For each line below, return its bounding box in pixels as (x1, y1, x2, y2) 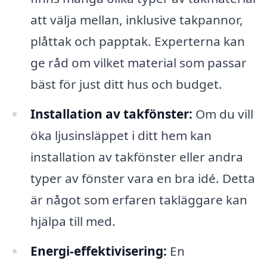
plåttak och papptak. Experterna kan (30, 33, 245, 50)
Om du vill (192, 105, 253, 123)
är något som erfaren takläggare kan (30, 191, 247, 209)
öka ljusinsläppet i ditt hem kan (30, 127, 212, 144)
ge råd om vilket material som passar (30, 54, 247, 72)
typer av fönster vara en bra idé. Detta (30, 170, 255, 187)
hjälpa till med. (30, 213, 116, 230)
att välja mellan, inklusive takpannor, (30, 11, 243, 29)
